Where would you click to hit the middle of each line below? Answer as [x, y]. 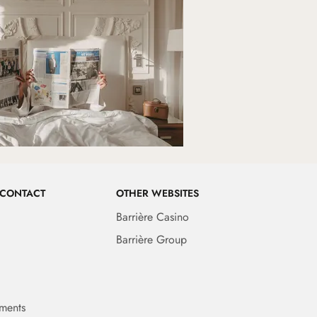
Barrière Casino [152, 217]
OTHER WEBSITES [157, 193]
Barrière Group [151, 239]
